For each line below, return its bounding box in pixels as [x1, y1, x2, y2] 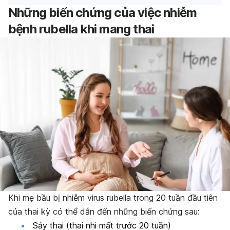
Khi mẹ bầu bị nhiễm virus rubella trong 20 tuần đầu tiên [8, 192, 218, 203]
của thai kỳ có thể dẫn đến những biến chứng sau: [8, 206, 200, 217]
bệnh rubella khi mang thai [8, 21, 155, 36]
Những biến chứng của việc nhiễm [8, 5, 197, 20]
